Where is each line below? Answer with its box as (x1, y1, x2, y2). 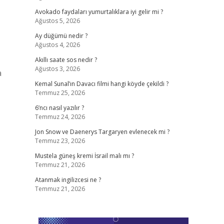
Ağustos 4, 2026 (34, 40, 80, 49)
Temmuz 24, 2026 (34, 112, 85, 121)
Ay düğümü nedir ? (34, 31, 87, 40)
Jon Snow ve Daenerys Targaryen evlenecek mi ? (34, 127, 169, 136)
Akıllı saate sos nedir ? (34, 55, 97, 64)
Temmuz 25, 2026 (34, 88, 85, 97)
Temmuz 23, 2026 (34, 136, 85, 145)
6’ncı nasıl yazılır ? (34, 103, 84, 112)
